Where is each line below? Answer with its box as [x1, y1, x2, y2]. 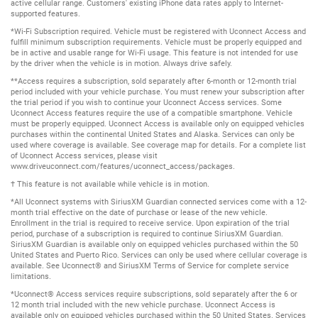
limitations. [11, 271, 51, 281]
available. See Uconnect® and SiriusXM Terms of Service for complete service [11, 261, 289, 270]
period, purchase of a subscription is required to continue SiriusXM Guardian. [11, 229, 283, 238]
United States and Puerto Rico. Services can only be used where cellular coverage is [11, 250, 307, 260]
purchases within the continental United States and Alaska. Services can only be [11, 129, 295, 139]
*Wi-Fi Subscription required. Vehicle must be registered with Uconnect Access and [11, 26, 306, 36]
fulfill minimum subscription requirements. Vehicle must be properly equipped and [11, 37, 302, 47]
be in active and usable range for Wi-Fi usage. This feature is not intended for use [11, 48, 298, 57]
